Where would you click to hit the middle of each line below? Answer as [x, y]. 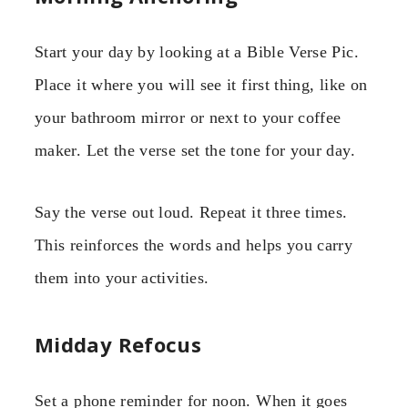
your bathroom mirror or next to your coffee [188, 117]
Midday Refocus [118, 344]
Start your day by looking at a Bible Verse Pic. [197, 51]
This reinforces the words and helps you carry [194, 245]
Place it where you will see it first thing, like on [201, 84]
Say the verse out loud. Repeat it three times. [191, 213]
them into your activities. [122, 278]
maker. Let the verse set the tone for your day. [195, 150]
